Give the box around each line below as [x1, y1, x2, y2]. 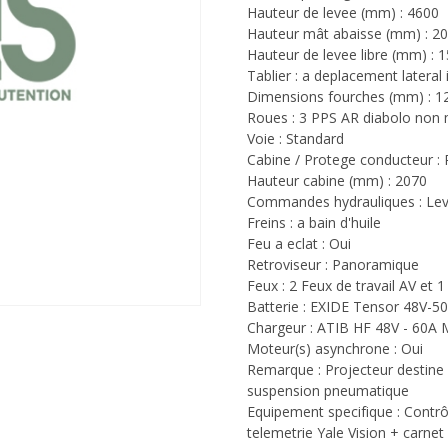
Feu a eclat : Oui [246, 234, 351, 253]
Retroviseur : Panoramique [246, 255, 419, 274]
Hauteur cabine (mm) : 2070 [246, 171, 427, 190]
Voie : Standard [246, 129, 344, 148]
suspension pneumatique [246, 381, 409, 400]
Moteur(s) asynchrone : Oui [246, 339, 423, 358]
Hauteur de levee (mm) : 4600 [246, 3, 439, 22]
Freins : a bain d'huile [246, 213, 381, 232]
